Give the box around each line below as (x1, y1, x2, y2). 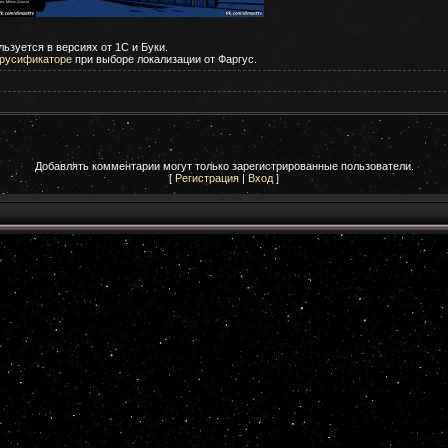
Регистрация (175, 171, 239, 184)
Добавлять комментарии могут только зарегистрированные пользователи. (34, 159, 414, 172)
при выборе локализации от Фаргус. (71, 52, 257, 65)
